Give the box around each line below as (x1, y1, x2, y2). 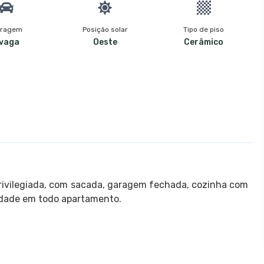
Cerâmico (184, 37, 224, 47)
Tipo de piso (183, 25, 225, 34)
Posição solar (82, 25, 128, 34)
